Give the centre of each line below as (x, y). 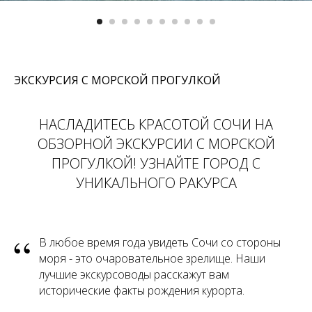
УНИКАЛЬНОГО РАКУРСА (156, 182)
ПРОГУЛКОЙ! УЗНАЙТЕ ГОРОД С (156, 163)
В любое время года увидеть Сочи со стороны (160, 242)
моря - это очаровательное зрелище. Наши (152, 258)
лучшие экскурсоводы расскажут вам (134, 274)
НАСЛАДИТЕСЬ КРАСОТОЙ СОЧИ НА (156, 124)
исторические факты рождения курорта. (142, 290)
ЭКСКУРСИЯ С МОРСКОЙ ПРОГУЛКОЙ (117, 80)
